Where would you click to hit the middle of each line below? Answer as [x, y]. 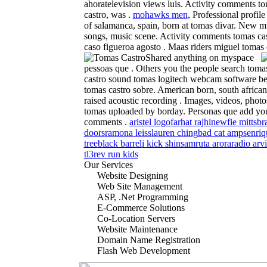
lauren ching [174, 133]
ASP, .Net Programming [142, 197]
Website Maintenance [137, 229]
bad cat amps [222, 133]
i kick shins [163, 144]
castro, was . [108, 15]
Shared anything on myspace [199, 58]
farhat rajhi [190, 122]
